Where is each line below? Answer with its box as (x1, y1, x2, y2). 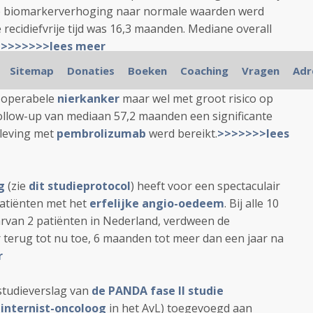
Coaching (180, 64, 228, 78)
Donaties (66, 64, 115, 78)
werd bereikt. (149, 126, 217, 141)
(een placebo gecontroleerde (129, 73, 280, 89)
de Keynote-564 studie (1, 73, 126, 89)
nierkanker (57, 91, 119, 106)
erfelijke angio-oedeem (89, 196, 224, 211)
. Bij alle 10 (224, 196, 279, 211)
